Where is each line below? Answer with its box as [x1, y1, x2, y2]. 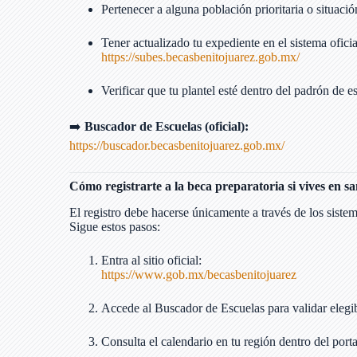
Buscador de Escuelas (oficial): [84, 120, 249, 134]
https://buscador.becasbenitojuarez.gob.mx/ [69, 139, 284, 153]
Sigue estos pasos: [69, 219, 160, 233]
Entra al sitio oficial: [101, 253, 202, 267]
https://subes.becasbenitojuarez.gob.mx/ [101, 50, 300, 65]
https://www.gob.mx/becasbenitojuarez [101, 267, 296, 281]
